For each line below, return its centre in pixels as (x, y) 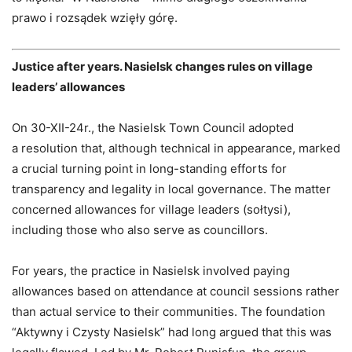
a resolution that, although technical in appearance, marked (176, 148)
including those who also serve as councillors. (140, 229)
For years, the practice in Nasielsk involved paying (151, 270)
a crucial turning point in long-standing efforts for (149, 168)
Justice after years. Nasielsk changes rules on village (162, 66)
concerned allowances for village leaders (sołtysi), (151, 209)
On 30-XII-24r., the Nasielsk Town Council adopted (153, 127)
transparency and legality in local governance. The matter (171, 189)
